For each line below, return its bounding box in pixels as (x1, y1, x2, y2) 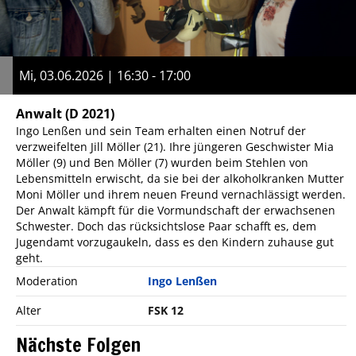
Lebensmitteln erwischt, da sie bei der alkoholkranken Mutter (16, 170, 344, 186)
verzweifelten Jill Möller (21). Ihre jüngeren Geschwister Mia (16, 138, 334, 154)
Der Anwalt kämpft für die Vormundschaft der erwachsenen (16, 202, 335, 218)
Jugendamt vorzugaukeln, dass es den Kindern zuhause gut (16, 234, 334, 250)
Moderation (16, 273, 78, 288)
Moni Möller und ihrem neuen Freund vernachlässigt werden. (16, 186, 346, 202)
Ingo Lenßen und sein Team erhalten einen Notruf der (16, 122, 306, 138)
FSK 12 (148, 302, 184, 318)
